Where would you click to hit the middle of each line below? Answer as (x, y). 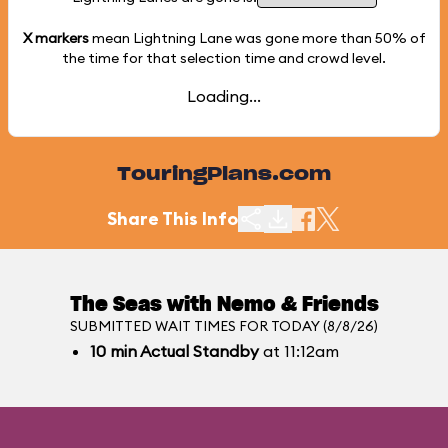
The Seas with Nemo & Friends (224, 305)
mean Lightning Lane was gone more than (231, 38)
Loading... (224, 96)
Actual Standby (197, 351)
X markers (55, 38)
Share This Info (172, 218)
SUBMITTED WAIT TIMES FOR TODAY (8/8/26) (223, 326)
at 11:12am (298, 351)
